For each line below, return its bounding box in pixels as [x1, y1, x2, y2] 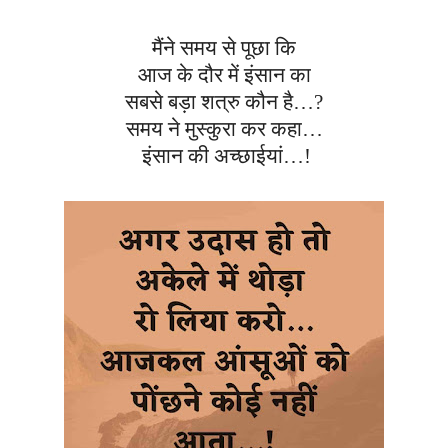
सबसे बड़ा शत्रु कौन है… [125, 90, 314, 115]
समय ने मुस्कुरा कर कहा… [125, 117, 323, 142]
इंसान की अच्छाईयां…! [142, 144, 311, 169]
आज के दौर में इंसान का [137, 63, 311, 88]
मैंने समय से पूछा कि [152, 36, 296, 61]
